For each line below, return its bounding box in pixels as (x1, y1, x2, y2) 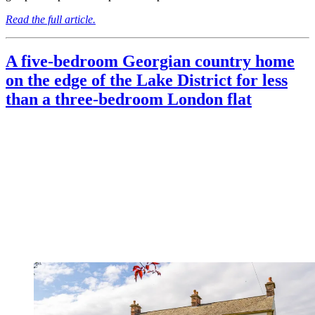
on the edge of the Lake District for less (6, 71, 288, 90)
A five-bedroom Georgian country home (6, 52, 295, 71)
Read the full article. (6, 13, 96, 25)
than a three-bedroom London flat (6, 90, 252, 109)
